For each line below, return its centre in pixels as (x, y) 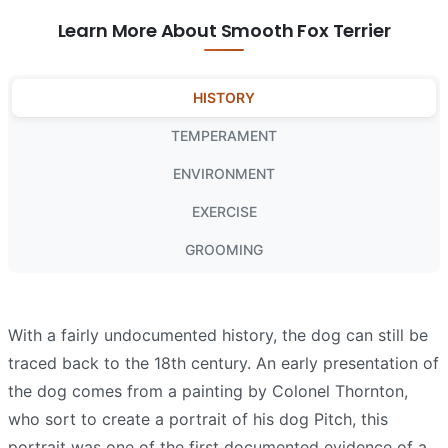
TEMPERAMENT (224, 135)
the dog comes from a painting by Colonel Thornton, (208, 390)
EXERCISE (224, 211)
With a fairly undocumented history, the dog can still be (218, 334)
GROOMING (224, 249)
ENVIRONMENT (224, 173)
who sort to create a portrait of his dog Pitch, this (198, 418)
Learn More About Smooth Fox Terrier (224, 30)
